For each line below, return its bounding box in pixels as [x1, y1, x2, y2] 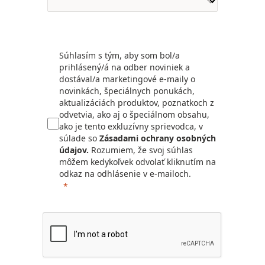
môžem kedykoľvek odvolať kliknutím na [59, 156, 216, 168]
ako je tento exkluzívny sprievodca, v [59, 121, 203, 132]
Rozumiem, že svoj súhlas [89, 144, 193, 156]
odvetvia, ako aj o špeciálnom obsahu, [59, 109, 209, 121]
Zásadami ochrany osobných [99, 132, 216, 144]
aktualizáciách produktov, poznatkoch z [59, 97, 214, 109]
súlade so [59, 132, 99, 144]
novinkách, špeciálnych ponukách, [59, 85, 195, 97]
